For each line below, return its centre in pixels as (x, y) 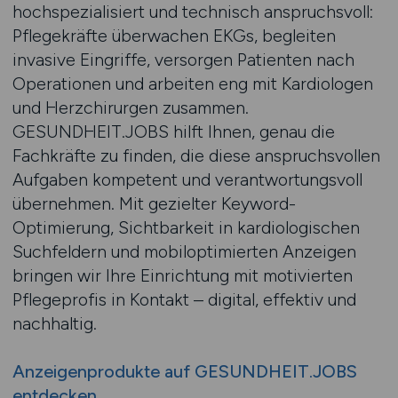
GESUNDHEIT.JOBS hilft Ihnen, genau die (173, 131)
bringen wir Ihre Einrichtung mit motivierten (182, 275)
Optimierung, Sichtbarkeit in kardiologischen (186, 227)
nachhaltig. (54, 323)
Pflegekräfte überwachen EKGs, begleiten (174, 36)
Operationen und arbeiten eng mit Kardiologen (192, 84)
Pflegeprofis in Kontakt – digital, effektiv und (184, 299)
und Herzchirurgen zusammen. (130, 107)
